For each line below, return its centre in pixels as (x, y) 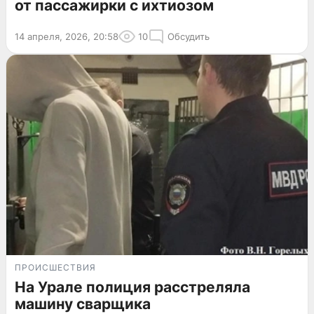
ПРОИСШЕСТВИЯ (55, 268)
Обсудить (189, 36)
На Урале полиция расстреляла (132, 287)
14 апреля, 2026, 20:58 (67, 36)
